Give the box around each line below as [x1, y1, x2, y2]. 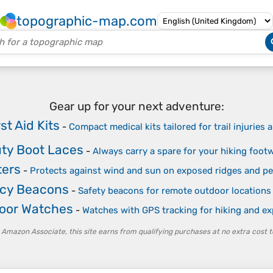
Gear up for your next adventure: [49, 99, 224, 113]
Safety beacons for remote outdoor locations [78, 185, 271, 196]
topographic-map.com [16, 13, 157, 29]
